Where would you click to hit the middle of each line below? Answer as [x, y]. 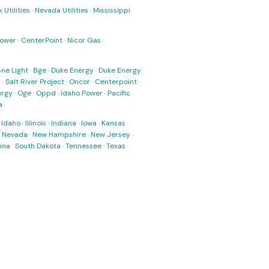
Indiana [64, 123]
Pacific [119, 93]
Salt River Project [35, 82]
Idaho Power [82, 93]
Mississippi [112, 10]
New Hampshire [59, 134]
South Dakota [38, 146]
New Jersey [110, 134]
